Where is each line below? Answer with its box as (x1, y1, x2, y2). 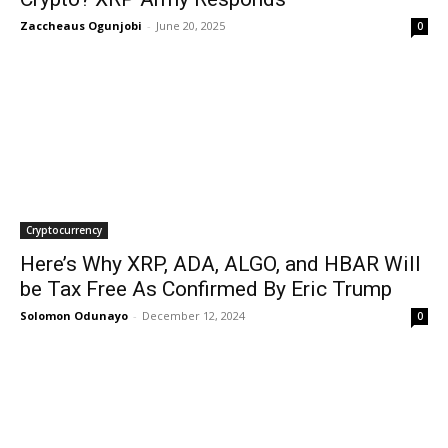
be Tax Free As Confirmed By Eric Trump (20, 277, 392, 301)
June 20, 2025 (156, 18, 225, 33)
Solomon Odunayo (20, 308, 128, 323)
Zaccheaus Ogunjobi (20, 18, 142, 33)
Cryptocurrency (26, 223, 102, 237)
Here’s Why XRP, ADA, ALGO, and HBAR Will (20, 252, 421, 276)
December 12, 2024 (142, 308, 245, 323)
